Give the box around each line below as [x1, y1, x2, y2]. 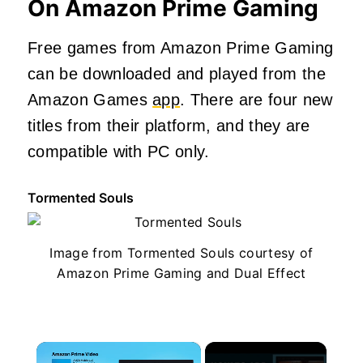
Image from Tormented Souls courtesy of [49, 244, 314, 261]
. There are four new [180, 90, 333, 109]
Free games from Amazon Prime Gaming [28, 38, 334, 57]
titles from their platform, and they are [28, 116, 310, 135]
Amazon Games [28, 90, 153, 109]
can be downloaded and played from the [28, 64, 326, 83]
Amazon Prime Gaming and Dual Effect [57, 264, 306, 281]
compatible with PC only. [28, 142, 210, 160]
